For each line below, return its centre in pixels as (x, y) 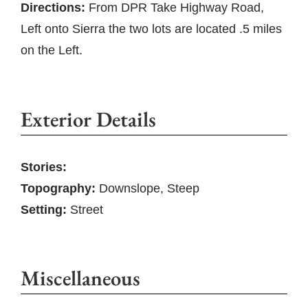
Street (87, 209)
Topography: (58, 188)
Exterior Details (88, 119)
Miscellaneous (80, 278)
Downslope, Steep (149, 188)
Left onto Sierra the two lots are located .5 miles (151, 29)
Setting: (44, 209)
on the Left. (52, 51)
